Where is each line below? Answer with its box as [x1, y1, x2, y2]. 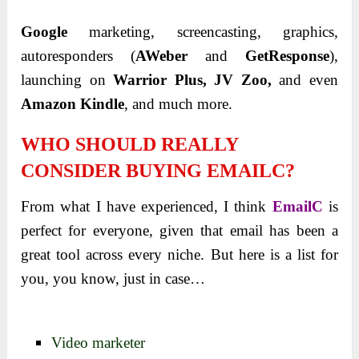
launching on [21, 71, 106, 88]
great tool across [21, 245, 123, 263]
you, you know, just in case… [21, 269, 206, 287]
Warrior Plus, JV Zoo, [105, 71, 272, 88]
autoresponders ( [21, 46, 136, 64]
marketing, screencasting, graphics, [67, 22, 338, 40]
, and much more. [124, 95, 233, 112]
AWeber [135, 46, 188, 64]
